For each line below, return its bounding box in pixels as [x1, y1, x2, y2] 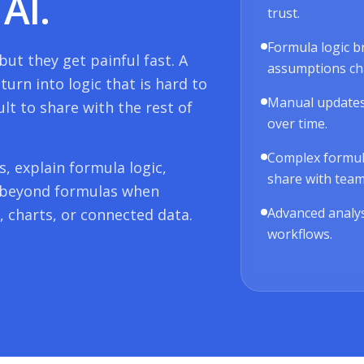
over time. [267, 115, 328, 132]
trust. [267, 4, 301, 22]
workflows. [267, 225, 333, 243]
